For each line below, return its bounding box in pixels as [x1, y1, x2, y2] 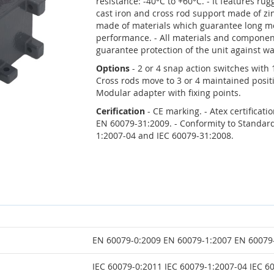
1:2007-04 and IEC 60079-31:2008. [95, 129, 234, 141]
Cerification [95, 105, 145, 117]
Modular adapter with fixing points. [95, 86, 241, 98]
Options [95, 62, 130, 74]
